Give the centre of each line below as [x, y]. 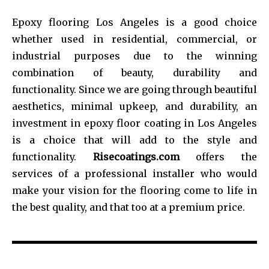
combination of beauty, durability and [134, 72]
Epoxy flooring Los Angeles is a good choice [134, 22]
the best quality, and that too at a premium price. [128, 207]
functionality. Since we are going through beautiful [134, 89]
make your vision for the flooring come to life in [134, 190]
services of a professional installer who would [134, 173]
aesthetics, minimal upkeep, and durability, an [134, 106]
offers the [218, 156]
